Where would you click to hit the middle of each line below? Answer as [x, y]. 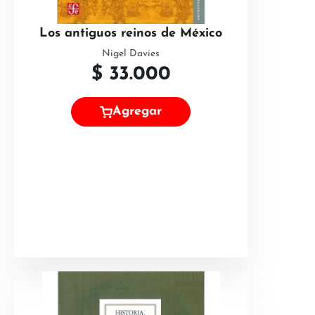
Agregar [137, 112]
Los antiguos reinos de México [131, 33]
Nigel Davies [131, 54]
